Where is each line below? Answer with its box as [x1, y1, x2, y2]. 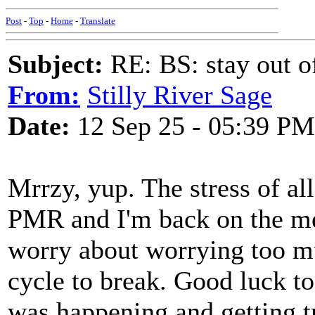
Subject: [8, 49, 103, 79]
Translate [80, 15, 115, 26]
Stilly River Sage [87, 80, 272, 110]
